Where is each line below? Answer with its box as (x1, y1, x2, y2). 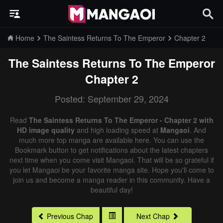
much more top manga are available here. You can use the (19, 135, 204, 145)
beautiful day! (90, 185, 133, 195)
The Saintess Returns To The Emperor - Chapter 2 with (28, 115, 214, 125)
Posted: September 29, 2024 (54, 92, 169, 105)
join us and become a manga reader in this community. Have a (13, 175, 210, 185)
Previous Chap (47, 211, 93, 222)
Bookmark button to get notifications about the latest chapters (15, 145, 208, 155)
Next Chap (136, 211, 170, 222)
